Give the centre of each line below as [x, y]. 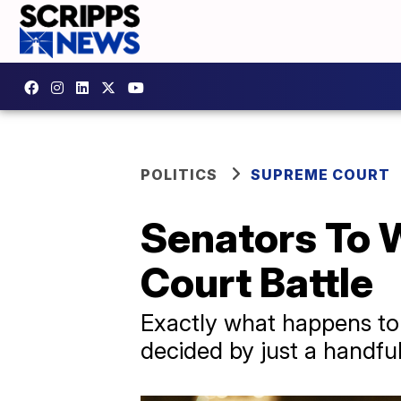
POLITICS [179, 175]
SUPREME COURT [320, 175]
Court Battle [257, 282]
